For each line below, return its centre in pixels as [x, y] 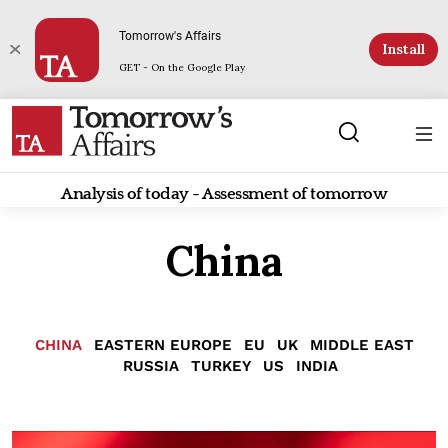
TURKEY [220, 365]
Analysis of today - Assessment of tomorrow [224, 193]
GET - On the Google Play [181, 67]
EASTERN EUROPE [162, 344]
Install [403, 49]
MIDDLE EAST [361, 344]
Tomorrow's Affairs [169, 36]
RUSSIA [150, 365]
